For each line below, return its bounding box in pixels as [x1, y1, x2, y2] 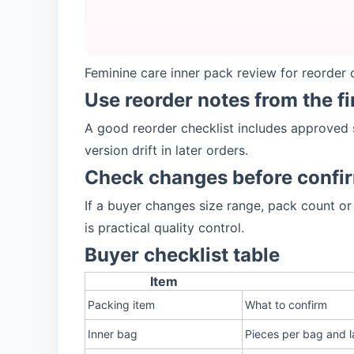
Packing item [88, 298, 155, 311]
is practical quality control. [85, 220, 244, 235]
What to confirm [245, 298, 327, 311]
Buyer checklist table [85, 243, 280, 266]
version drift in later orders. [85, 142, 248, 158]
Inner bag [88, 327, 137, 341]
